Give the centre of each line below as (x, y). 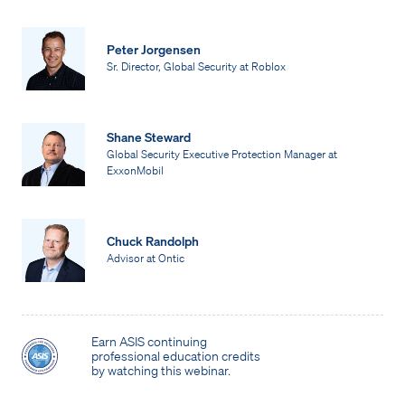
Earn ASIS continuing (149, 341)
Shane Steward (149, 137)
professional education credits (176, 356)
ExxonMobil (135, 171)
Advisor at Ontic (146, 259)
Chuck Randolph (153, 241)
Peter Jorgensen (154, 49)
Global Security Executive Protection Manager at (222, 155)
